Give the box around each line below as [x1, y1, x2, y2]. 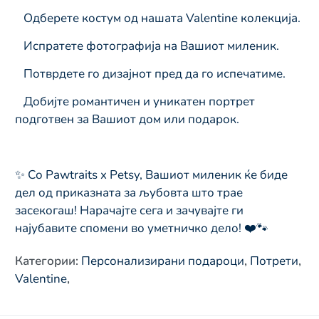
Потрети [250, 252, 298, 269]
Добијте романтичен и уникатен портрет [15, 93, 255, 110]
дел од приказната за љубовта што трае [15, 184, 243, 201]
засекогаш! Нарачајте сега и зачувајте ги [15, 202, 244, 219]
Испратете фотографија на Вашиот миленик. [15, 37, 279, 54]
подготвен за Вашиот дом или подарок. [15, 110, 239, 127]
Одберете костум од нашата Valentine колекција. [15, 9, 300, 26]
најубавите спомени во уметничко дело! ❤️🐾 [15, 219, 268, 236]
